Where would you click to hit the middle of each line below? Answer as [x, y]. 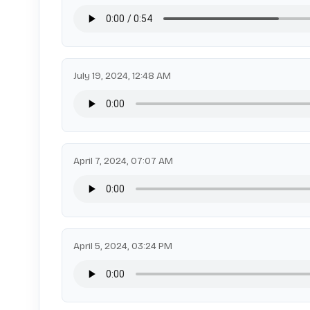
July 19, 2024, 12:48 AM [122, 76]
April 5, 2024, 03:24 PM [123, 246]
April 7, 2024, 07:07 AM [123, 161]
